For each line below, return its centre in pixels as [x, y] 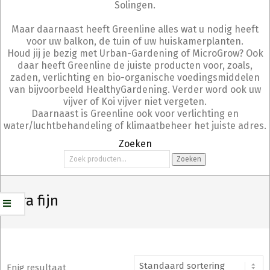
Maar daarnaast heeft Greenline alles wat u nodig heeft [135, 29]
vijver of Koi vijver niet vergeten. [135, 102]
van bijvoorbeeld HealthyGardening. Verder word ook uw [135, 89]
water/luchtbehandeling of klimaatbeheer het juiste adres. [135, 126]
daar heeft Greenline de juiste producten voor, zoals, [135, 65]
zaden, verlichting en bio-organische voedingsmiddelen [135, 77]
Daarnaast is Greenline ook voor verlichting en [135, 114]
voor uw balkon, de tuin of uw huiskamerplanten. [135, 41]
